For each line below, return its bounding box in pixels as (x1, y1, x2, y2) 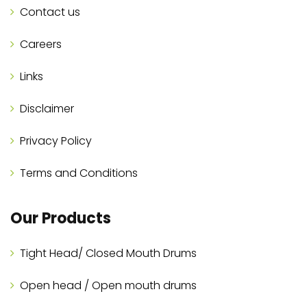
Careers (20, 36, 62, 53)
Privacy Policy (20, 133, 92, 149)
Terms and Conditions (20, 165, 138, 182)
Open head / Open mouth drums (20, 278, 197, 294)
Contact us (20, 4, 80, 21)
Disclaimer (20, 101, 74, 117)
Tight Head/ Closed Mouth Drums (20, 245, 197, 262)
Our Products (10, 208, 111, 230)
